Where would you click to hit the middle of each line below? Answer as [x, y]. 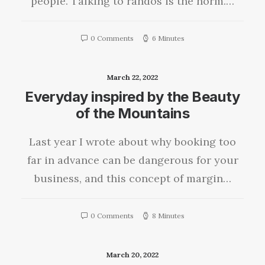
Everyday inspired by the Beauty [132, 97]
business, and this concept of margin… [132, 178]
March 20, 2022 [132, 255]
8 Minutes [168, 216]
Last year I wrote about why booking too [132, 142]
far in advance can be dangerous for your [132, 160]
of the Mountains [132, 113]
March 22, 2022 [132, 77]
